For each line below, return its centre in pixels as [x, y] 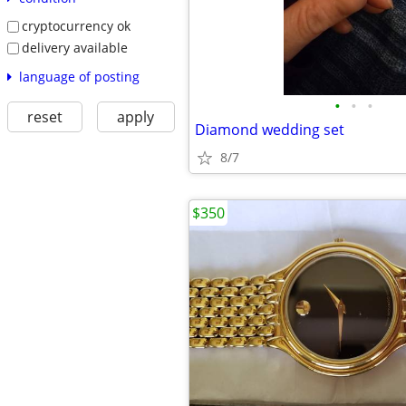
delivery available [74, 47]
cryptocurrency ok [76, 26]
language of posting [79, 76]
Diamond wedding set [270, 130]
